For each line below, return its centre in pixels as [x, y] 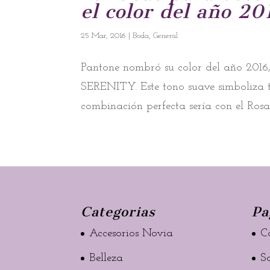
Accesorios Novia [131, 233]
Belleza [106, 258]
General [166, 36]
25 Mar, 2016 [104, 36]
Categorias [118, 212]
